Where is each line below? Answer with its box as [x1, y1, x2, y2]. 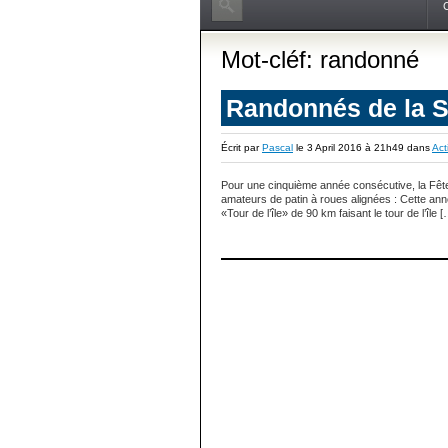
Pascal [262, 142, 293, 153]
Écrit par [221, 142, 262, 153]
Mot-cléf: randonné [221, 46, 419, 73]
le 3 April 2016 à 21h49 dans [293, 142, 432, 153]
